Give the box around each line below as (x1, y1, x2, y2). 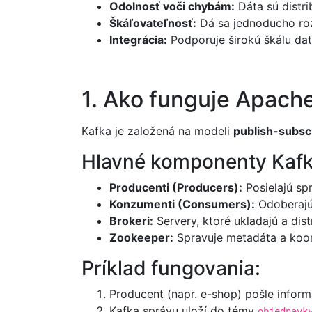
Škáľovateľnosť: (109, 16, 196, 31)
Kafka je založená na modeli (81, 124, 233, 139)
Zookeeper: (109, 231, 173, 245)
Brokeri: (109, 214, 153, 228)
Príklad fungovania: (81, 256, 260, 281)
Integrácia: (109, 33, 167, 47)
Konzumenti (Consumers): (109, 197, 255, 212)
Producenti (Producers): (109, 180, 242, 195)
